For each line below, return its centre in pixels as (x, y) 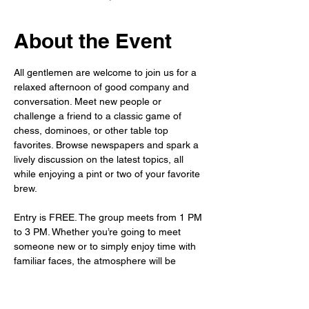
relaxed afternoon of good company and (103, 87)
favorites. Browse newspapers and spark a (108, 145)
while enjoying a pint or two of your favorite (108, 174)
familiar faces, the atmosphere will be (96, 261)
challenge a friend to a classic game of (99, 116)
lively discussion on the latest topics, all (100, 159)
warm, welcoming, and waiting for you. (97, 275)
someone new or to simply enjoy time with (106, 246)
